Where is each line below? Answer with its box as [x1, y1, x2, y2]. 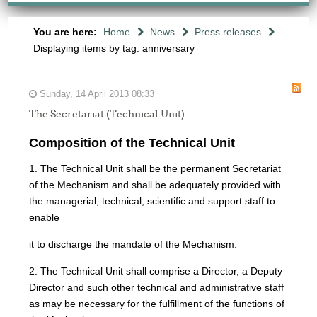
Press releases [194, 26, 261, 38]
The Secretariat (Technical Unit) [29, 108, 185, 120]
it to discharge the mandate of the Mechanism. [29, 238, 238, 250]
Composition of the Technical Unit [29, 136, 236, 150]
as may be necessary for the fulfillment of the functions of [29, 298, 285, 309]
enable [29, 212, 60, 223]
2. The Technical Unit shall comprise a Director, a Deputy [29, 265, 283, 277]
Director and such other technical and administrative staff [29, 282, 284, 293]
